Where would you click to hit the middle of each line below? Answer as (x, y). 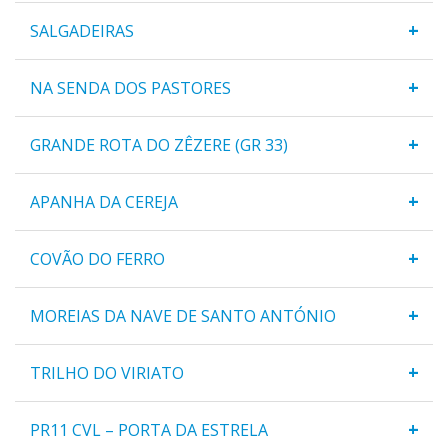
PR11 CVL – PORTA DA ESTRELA (149, 429)
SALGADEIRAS (82, 30)
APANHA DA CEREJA (104, 201)
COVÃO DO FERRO (97, 258)
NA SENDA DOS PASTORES (130, 87)
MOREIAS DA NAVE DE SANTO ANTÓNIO (183, 315)
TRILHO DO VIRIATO (107, 372)
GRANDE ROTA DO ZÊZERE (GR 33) (159, 144)
